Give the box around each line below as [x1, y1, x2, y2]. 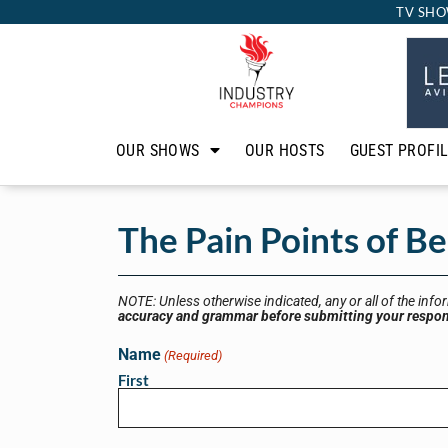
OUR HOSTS [245, 140, 325, 160]
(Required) [164, 347, 223, 363]
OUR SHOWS [116, 140, 200, 160]
